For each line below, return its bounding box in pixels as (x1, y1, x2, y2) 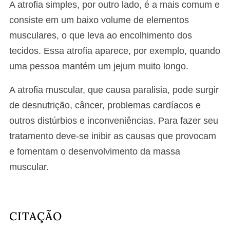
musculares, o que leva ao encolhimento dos (9, 30, 192, 41)
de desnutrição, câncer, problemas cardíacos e (9, 100, 201, 110)
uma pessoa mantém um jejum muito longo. (9, 61, 188, 71)
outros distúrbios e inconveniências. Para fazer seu (9, 116, 218, 126)
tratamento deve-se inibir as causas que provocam (9, 131, 216, 141)
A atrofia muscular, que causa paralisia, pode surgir (9, 85, 219, 95)
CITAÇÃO (9, 209, 62, 223)
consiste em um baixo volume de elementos (9, 15, 189, 25)
